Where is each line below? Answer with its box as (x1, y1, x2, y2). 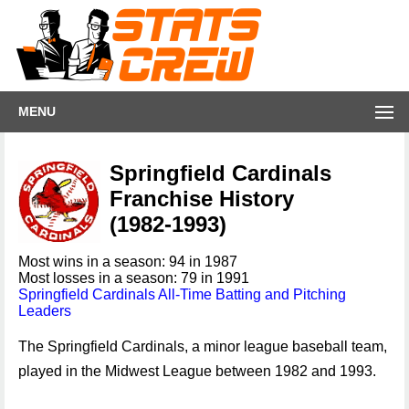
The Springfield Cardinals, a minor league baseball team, (18, 339, 387, 354)
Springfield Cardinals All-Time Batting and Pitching (18, 287, 346, 302)
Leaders (18, 303, 71, 319)
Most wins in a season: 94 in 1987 (18, 254, 237, 269)
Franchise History (110, 186, 294, 211)
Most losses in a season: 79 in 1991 (18, 270, 249, 286)
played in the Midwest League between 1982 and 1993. (18, 363, 376, 379)
